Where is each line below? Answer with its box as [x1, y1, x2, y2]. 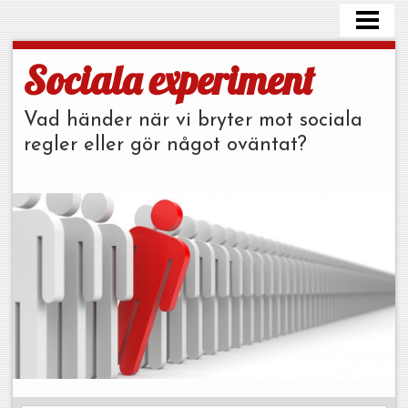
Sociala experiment [23, 55, 314, 106]
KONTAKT [21, 89, 76, 103]
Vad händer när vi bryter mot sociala [23, 110, 362, 132]
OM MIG [21, 52, 66, 66]
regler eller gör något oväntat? [23, 135, 307, 157]
